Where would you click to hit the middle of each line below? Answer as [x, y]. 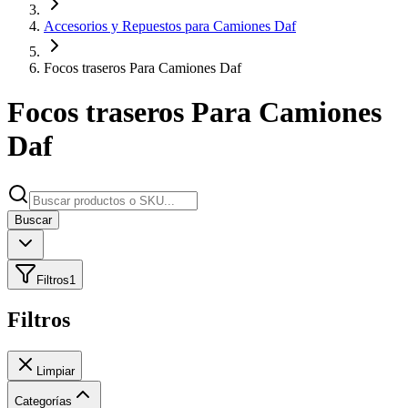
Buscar [33, 219]
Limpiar [56, 371]
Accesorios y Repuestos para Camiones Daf [170, 26]
